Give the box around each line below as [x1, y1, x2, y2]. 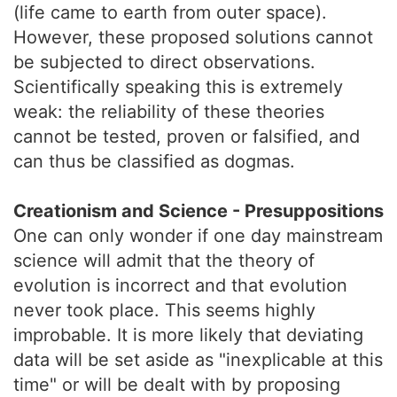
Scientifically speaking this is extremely [13, 76, 343, 97]
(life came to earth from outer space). [13, 2, 327, 23]
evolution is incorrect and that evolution [13, 275, 347, 296]
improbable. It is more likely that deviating [13, 324, 363, 346]
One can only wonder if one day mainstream [13, 225, 383, 246]
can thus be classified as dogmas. [13, 151, 295, 172]
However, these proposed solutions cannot [13, 27, 373, 48]
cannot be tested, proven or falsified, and [13, 126, 360, 147]
